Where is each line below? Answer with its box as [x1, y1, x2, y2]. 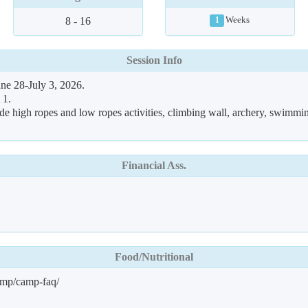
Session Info [126, 54, 182, 66]
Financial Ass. [122, 159, 186, 171]
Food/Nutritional [115, 251, 193, 263]
